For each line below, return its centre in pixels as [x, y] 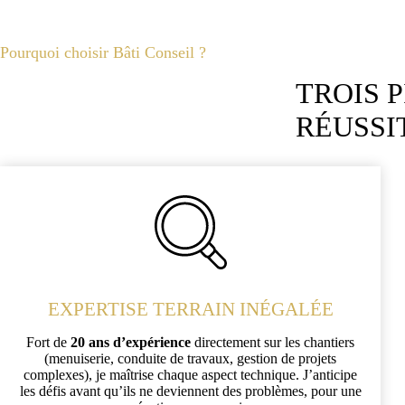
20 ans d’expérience [131, 342]
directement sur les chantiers [273, 342]
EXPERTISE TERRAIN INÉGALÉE [190, 308]
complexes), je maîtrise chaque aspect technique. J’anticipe [191, 374]
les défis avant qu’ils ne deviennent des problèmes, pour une [190, 391]
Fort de [49, 342]
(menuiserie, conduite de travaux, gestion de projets [191, 358]
